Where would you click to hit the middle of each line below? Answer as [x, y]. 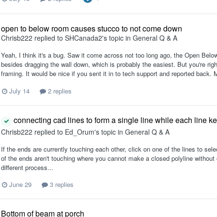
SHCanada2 [84, 38]
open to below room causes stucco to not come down [92, 29]
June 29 [20, 184]
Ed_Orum [80, 132]
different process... [27, 167]
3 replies [61, 184]
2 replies [59, 91]
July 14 [19, 91]
